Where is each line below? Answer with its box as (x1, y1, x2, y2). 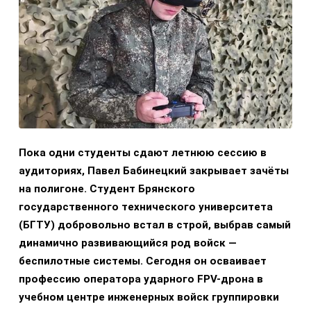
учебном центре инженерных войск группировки (19, 291, 279, 304)
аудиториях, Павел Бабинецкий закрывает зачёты (19, 165, 289, 178)
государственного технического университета (19, 201, 273, 214)
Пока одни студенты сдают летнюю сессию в (19, 146, 267, 160)
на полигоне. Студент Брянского (19, 183, 195, 196)
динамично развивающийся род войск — (19, 237, 237, 250)
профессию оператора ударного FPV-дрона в (19, 273, 263, 286)
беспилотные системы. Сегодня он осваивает (19, 255, 267, 268)
